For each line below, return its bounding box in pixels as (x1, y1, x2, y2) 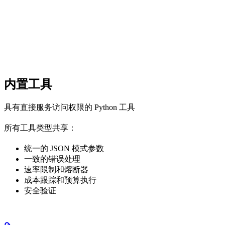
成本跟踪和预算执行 (24, 175, 96, 184)
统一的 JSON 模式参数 (24, 144, 104, 153)
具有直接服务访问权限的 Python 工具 (4, 102, 135, 111)
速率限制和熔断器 (24, 165, 88, 174)
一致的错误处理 (24, 154, 80, 163)
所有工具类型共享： (4, 123, 76, 132)
